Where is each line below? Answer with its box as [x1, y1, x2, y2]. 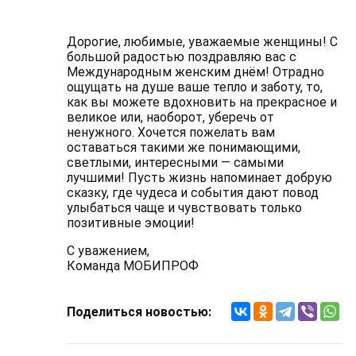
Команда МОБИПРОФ [66, 258, 199, 273]
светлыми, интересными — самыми [66, 155, 284, 170]
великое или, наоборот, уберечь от [66, 110, 274, 125]
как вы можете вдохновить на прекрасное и [66, 95, 337, 110]
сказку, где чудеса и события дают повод [66, 185, 319, 200]
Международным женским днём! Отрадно [66, 64, 324, 79]
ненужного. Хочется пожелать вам [66, 125, 275, 140]
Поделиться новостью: [66, 304, 211, 319]
